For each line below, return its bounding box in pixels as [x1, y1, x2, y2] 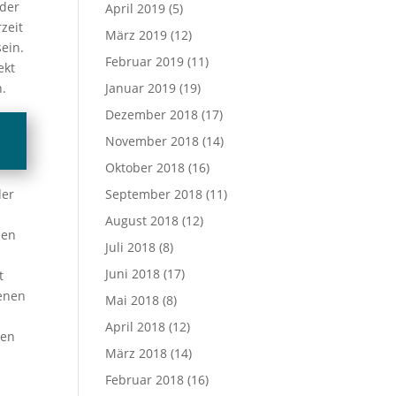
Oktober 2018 [105, 159, 186, 176]
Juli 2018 [105, 239, 156, 255]
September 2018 [105, 186, 203, 202]
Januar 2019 [105, 80, 177, 96]
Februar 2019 [105, 53, 185, 70]
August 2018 [105, 212, 179, 229]
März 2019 [105, 27, 168, 43]
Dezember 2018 [105, 106, 199, 123]
